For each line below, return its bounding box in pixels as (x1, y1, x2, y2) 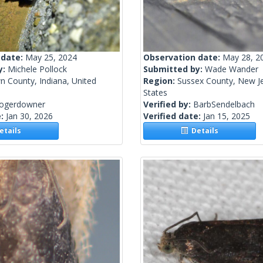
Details (188, 126, 219, 136)
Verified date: (143, 110, 203, 122)
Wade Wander (205, 63, 258, 75)
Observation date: (143, 52, 222, 63)
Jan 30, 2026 (6, 110, 53, 122)
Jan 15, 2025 (203, 110, 250, 122)
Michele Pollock (8, 63, 67, 75)
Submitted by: (143, 63, 205, 75)
